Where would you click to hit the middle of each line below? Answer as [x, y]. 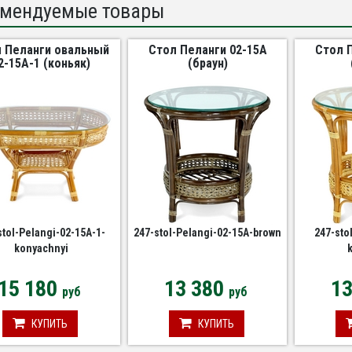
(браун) [207, 63]
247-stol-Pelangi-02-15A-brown [208, 233]
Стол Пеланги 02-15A [207, 50]
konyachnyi [41, 248]
